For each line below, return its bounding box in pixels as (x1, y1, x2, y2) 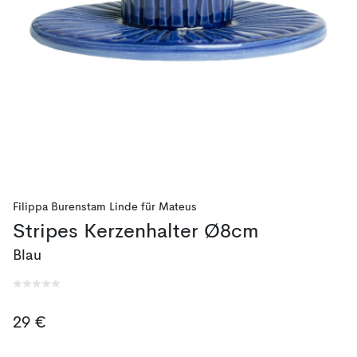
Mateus (159, 202, 197, 213)
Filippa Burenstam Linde (13, 202, 138, 213)
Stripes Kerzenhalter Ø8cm (13, 222, 259, 242)
